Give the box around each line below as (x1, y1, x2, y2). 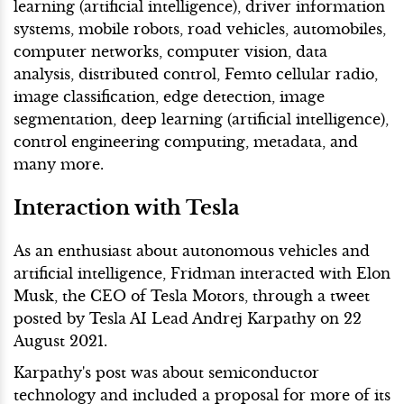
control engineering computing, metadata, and (14, 132, 358, 151)
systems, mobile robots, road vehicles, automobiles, (14, 19, 386, 38)
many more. (14, 154, 108, 173)
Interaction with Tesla (14, 194, 245, 220)
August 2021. (14, 331, 112, 350)
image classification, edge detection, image (14, 87, 325, 106)
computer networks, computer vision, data (14, 41, 327, 60)
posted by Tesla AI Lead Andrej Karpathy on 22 (14, 308, 362, 327)
